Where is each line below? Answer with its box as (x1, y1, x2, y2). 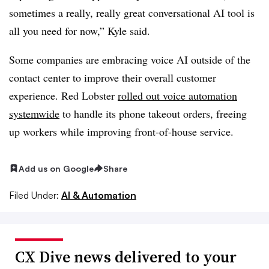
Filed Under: (9, 189, 59, 202)
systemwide (9, 106, 59, 121)
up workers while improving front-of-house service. (9, 124, 234, 139)
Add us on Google (19, 163, 94, 174)
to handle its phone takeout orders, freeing (59, 106, 247, 121)
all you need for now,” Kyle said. (9, 23, 150, 38)
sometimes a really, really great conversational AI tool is (9, 5, 255, 20)
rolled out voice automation (118, 88, 237, 103)
